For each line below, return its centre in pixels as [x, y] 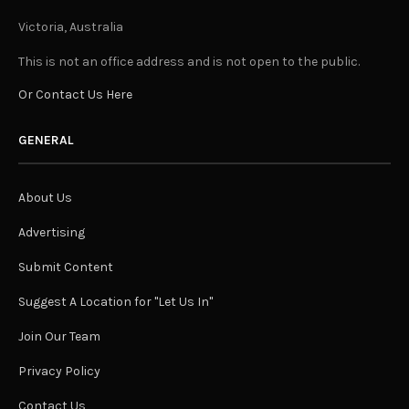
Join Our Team [59, 337]
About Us [45, 198]
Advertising [52, 233]
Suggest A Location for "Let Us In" [115, 302]
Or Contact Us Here [75, 95]
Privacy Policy [59, 372]
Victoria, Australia [71, 27]
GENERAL [46, 141]
